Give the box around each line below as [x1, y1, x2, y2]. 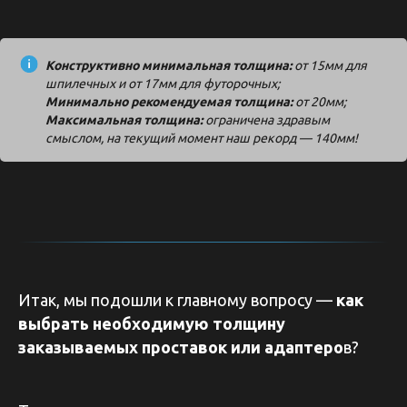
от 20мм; [295, 94, 346, 109]
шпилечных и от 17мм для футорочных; [45, 75, 280, 91]
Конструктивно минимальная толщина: [45, 57, 292, 73]
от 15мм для [292, 57, 367, 73]
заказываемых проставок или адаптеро [18, 337, 343, 356]
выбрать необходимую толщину [18, 313, 285, 333]
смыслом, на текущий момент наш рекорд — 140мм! [45, 130, 358, 145]
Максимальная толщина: [45, 112, 205, 127]
